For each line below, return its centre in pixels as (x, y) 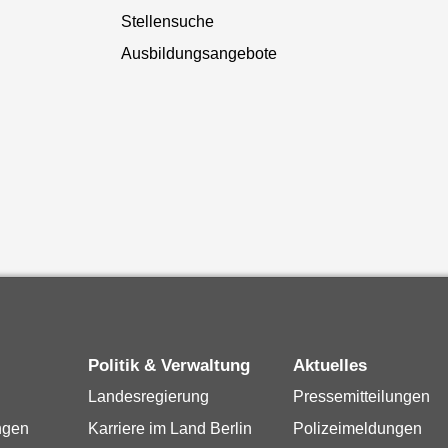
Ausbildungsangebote (198, 53)
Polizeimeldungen (358, 429)
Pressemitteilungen (362, 397)
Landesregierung (149, 397)
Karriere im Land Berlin (170, 429)
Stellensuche (167, 21)
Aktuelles (336, 366)
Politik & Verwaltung (175, 366)
